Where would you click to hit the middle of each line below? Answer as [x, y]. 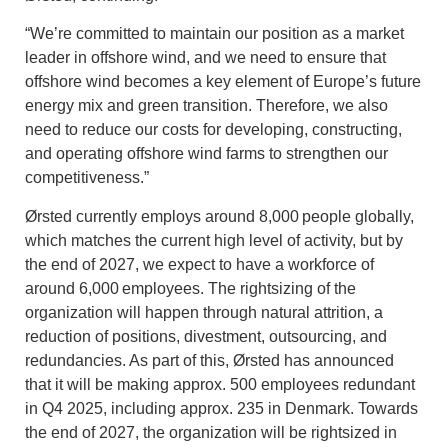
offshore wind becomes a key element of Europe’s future [223, 82]
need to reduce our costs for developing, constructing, [213, 130]
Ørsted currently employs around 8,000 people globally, [219, 216]
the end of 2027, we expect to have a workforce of [199, 264]
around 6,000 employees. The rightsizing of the [190, 288]
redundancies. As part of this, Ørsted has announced [209, 360]
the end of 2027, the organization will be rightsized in [211, 432]
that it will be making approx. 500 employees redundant [220, 384]
